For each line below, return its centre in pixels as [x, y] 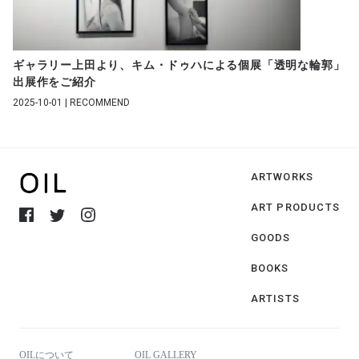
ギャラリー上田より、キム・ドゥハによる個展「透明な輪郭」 [179, 65]
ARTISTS [275, 298]
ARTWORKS [282, 177]
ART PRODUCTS [295, 207]
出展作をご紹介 [54, 82]
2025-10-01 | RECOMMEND [71, 103]
